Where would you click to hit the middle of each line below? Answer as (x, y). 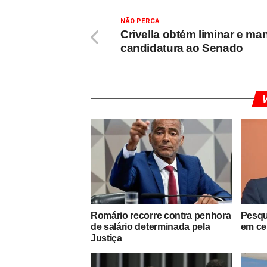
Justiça (106, 238)
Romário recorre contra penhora (161, 215)
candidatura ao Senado (182, 48)
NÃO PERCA (140, 21)
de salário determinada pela (150, 226)
